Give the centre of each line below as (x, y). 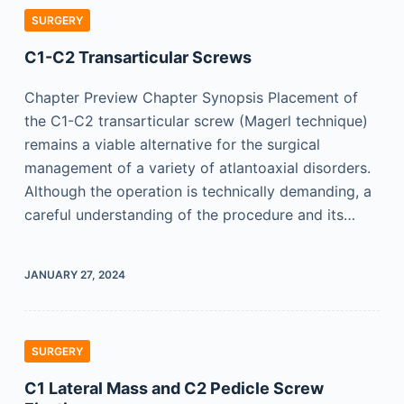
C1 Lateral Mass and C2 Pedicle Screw (174, 388)
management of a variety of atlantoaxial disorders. (197, 168)
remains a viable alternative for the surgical (172, 144)
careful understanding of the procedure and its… (189, 215)
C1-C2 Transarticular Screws (138, 57)
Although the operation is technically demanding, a (197, 191)
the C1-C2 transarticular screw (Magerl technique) (196, 121)
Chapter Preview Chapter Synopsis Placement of (191, 97)
